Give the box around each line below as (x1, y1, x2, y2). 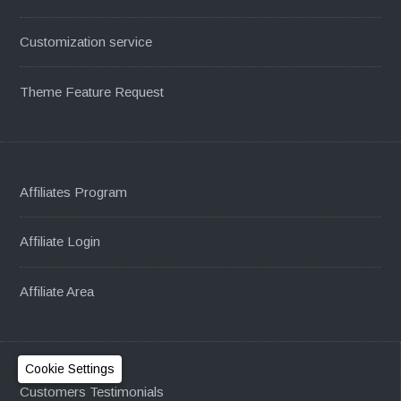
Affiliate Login (20, 234, 101, 250)
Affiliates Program (20, 184, 128, 200)
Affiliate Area (20, 283, 95, 299)
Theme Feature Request (20, 83, 165, 99)
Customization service (20, 34, 153, 50)
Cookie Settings (25, 362, 115, 376)
